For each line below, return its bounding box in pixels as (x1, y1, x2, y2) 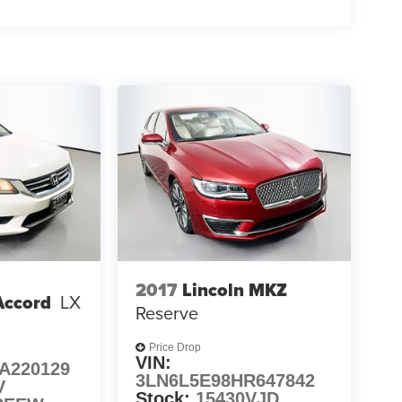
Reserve (135, 300, 198, 327)
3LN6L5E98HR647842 (135, 370, 315, 390)
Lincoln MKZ (181, 276, 287, 304)
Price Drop (148, 341, 201, 354)
